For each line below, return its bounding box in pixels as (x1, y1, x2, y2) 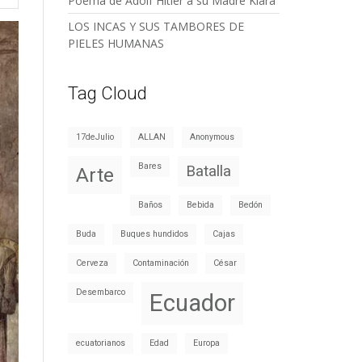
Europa (192, 338, 220, 348)
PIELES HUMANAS (67, 36, 164, 51)
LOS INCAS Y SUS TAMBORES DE (67, 19, 244, 34)
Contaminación (132, 258, 189, 268)
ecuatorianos (75, 338, 125, 348)
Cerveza (75, 258, 108, 268)
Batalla (185, 162, 231, 180)
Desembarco (75, 287, 125, 297)
